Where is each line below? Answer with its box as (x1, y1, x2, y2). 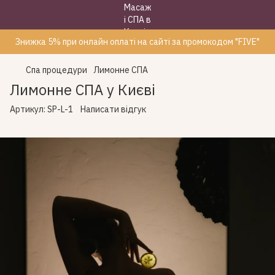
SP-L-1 (45, 104, 73, 115)
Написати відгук (80, 104, 146, 115)
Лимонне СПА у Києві (10, 80, 155, 99)
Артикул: (10, 104, 45, 115)
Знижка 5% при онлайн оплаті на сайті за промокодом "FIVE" (15, 36, 260, 47)
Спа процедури (26, 64, 87, 76)
